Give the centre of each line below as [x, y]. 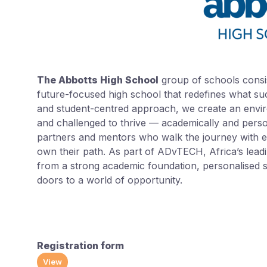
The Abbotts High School [98, 80]
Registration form [80, 246]
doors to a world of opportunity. [110, 180]
